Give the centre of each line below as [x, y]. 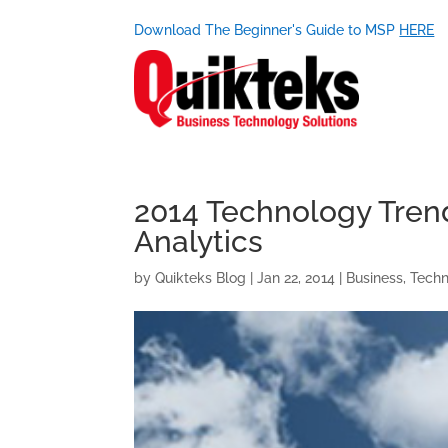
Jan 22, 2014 [296, 278]
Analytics [199, 242]
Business [375, 278]
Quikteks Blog [201, 278]
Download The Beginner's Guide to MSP [267, 29]
